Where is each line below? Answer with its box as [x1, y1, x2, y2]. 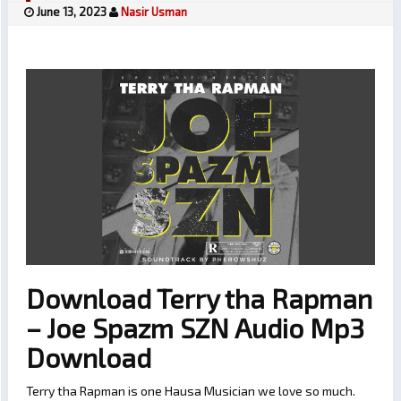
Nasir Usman [121, 4, 187, 19]
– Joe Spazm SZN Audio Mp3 [26, 311, 364, 345]
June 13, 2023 [37, 4, 107, 19]
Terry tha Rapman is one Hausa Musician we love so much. [26, 383, 355, 399]
